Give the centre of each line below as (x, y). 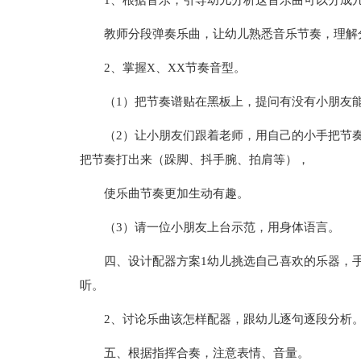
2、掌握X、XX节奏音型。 (174, 68)
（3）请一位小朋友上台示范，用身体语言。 (222, 227)
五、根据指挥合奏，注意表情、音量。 (206, 353)
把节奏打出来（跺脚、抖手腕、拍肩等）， (194, 160)
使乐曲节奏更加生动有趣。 (176, 193)
